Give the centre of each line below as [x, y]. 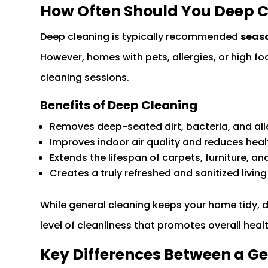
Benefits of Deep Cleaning [119, 106]
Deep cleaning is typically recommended [141, 37]
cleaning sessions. [85, 78]
